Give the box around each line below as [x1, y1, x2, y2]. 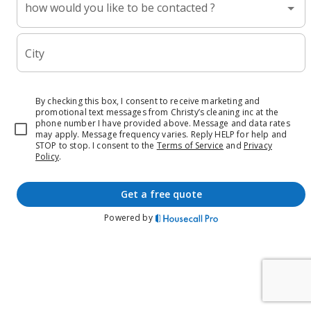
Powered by [104, 212, 153, 224]
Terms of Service [156, 140, 224, 151]
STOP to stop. [35, 140, 90, 151]
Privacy [243, 140, 272, 151]
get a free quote [127, 187, 202, 201]
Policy [35, 151, 59, 162]
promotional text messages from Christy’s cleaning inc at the [35, 106, 279, 118]
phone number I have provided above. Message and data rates [35, 117, 290, 129]
